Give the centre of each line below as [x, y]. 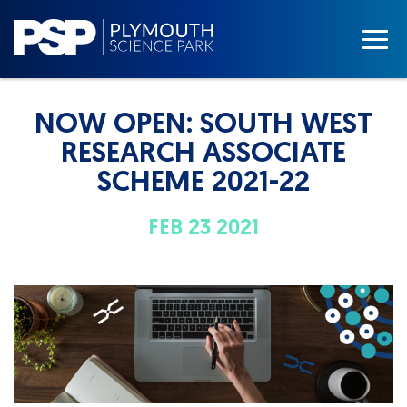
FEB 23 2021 [203, 228]
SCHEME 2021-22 [203, 184]
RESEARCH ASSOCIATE [203, 155]
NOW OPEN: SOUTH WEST [203, 126]
